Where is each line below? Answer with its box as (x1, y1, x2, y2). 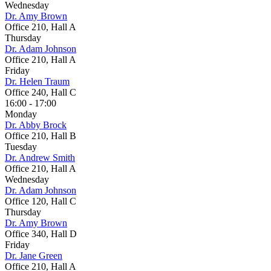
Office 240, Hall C (5, 87, 76, 97)
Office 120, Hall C (5, 196, 76, 206)
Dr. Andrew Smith (5, 152, 75, 163)
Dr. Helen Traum (5, 76, 70, 87)
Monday (5, 109, 37, 119)
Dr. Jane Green (5, 250, 62, 261)
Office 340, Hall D (5, 229, 77, 239)
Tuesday (5, 142, 37, 152)
